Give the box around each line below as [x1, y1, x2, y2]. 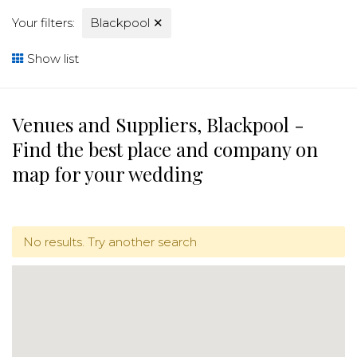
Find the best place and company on [12, 136, 318, 162]
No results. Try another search [22, 233, 197, 249]
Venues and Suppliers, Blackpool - [12, 112, 304, 137]
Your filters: [12, 15, 75, 30]
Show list [24, 51, 79, 66]
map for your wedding [12, 161, 203, 186]
